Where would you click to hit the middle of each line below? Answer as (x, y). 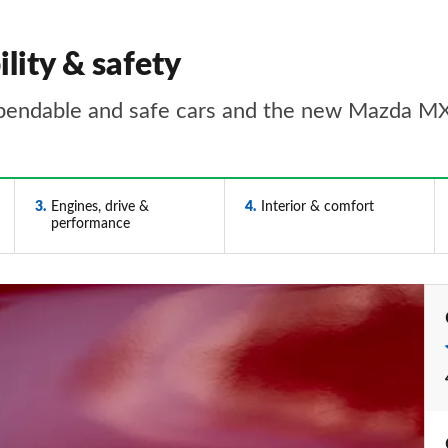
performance (90, 224)
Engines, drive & (99, 207)
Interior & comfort (317, 207)
